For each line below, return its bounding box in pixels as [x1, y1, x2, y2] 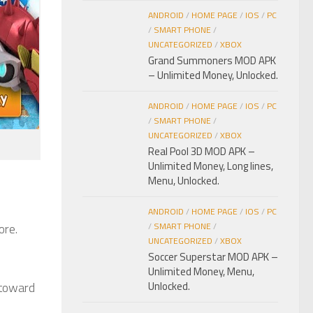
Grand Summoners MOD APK [148, 52, 276, 69]
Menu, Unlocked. [148, 173, 219, 189]
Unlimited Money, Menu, [148, 263, 254, 280]
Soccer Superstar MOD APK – [148, 249, 278, 265]
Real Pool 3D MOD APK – [148, 143, 255, 160]
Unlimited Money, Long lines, [148, 158, 273, 175]
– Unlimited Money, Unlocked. [148, 67, 278, 84]
